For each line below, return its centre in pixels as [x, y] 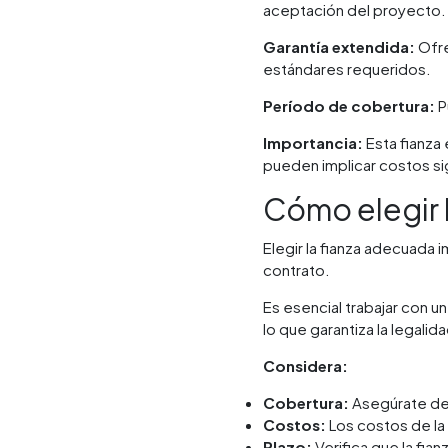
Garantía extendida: [339, 46]
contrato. [297, 269]
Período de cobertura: [349, 105]
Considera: [306, 365]
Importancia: [313, 142]
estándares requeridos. [347, 68]
